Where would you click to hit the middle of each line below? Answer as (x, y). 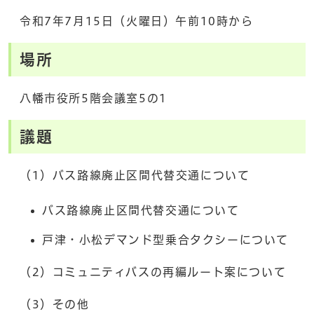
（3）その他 (55, 304)
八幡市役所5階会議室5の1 (94, 98)
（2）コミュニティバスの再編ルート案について (153, 272)
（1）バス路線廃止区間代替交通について (135, 175)
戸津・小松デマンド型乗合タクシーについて (165, 239)
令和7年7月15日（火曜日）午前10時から (137, 21)
